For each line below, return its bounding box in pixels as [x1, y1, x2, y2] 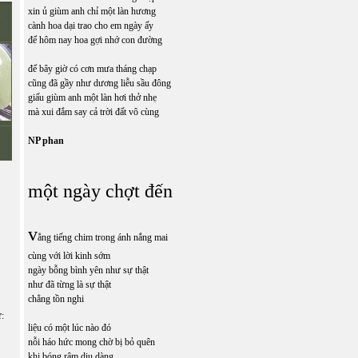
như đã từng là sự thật [28, 279, 113, 290]
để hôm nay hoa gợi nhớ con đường [28, 34, 162, 46]
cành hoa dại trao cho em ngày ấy [28, 20, 153, 31]
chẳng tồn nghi [28, 293, 84, 304]
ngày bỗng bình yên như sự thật [28, 265, 151, 276]
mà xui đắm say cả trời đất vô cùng [28, 106, 159, 117]
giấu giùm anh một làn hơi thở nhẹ [28, 92, 159, 103]
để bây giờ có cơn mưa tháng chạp [28, 63, 159, 74]
